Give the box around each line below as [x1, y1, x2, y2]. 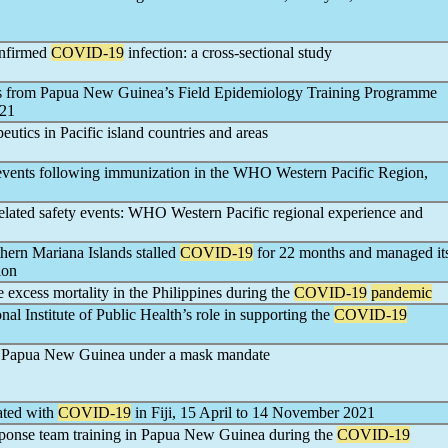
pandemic [371, 284, 432, 301]
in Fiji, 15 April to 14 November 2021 [131, 404, 375, 421]
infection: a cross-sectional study [124, 44, 332, 61]
